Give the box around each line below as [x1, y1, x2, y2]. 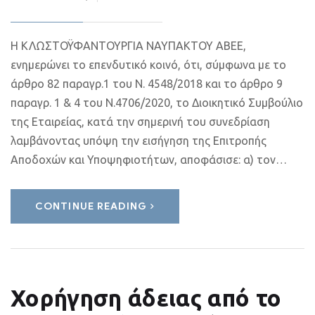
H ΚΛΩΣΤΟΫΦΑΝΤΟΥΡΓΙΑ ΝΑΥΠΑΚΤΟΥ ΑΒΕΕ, [11, 39, 246, 52]
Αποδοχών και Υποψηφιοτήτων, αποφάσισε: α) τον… [11, 153, 287, 166]
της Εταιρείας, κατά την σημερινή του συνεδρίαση [11, 115, 270, 128]
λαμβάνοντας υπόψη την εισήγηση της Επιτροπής [11, 134, 266, 147]
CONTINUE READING [35, 200, 147, 212]
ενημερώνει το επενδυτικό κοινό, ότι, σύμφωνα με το [11, 58, 286, 71]
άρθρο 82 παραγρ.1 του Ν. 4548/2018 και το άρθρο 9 [11, 77, 283, 90]
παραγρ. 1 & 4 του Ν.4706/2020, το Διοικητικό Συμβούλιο [11, 96, 303, 109]
